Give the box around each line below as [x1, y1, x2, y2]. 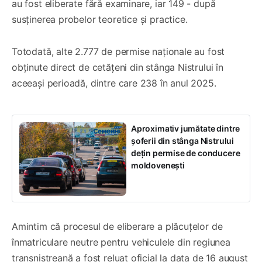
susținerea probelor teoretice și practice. [12, 13, 188, 25]
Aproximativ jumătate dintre [131, 123, 240, 133]
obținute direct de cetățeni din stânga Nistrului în [12, 61, 223, 73]
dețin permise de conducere [131, 147, 240, 158]
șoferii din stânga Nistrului [131, 135, 234, 146]
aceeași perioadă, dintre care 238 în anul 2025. [12, 77, 216, 89]
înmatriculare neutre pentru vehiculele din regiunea [12, 236, 230, 248]
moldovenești [131, 160, 185, 170]
